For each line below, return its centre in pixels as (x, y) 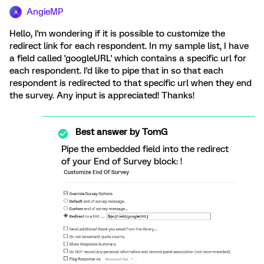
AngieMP (45, 12)
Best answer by (108, 132)
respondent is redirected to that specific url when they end (131, 83)
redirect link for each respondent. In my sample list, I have (129, 46)
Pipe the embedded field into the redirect (145, 149)
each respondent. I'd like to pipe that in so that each (116, 71)
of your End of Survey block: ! (122, 161)
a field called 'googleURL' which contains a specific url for (128, 58)
